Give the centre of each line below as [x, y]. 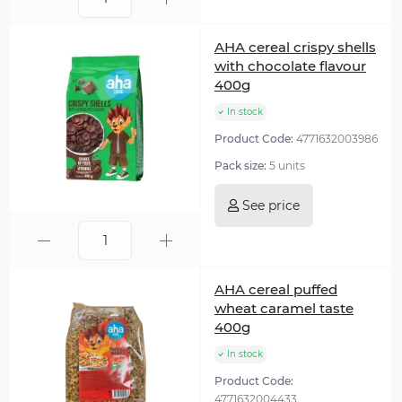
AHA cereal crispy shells [295, 47]
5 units [287, 166]
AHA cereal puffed [276, 289]
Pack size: [242, 166]
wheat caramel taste [284, 308]
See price [269, 205]
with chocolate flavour [290, 66]
